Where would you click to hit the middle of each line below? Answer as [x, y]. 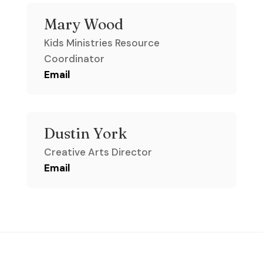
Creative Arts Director [98, 152]
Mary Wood [83, 24]
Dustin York [85, 134]
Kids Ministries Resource [102, 43]
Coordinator [74, 59]
